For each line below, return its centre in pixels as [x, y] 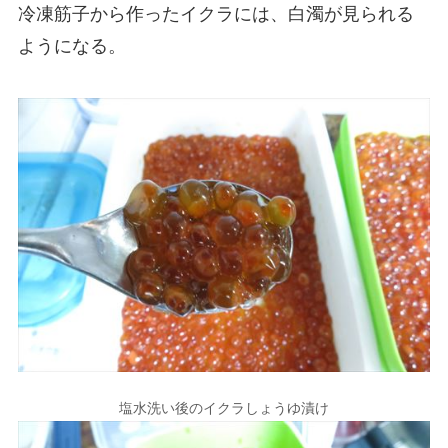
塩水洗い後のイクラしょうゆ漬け [224, 408]
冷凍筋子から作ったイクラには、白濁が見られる [215, 13]
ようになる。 [71, 45]
